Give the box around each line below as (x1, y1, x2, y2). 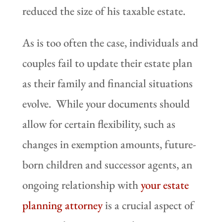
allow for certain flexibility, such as (22, 116, 175, 131)
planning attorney (22, 197, 103, 213)
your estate (140, 177, 189, 192)
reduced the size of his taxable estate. (22, 3, 185, 18)
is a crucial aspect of (102, 197, 194, 213)
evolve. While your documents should (22, 96, 190, 111)
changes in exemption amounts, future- (22, 136, 196, 152)
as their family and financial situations (22, 75, 193, 91)
